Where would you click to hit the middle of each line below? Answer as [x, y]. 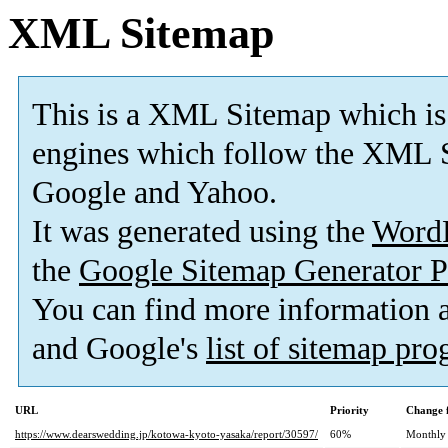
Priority [349, 410]
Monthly [426, 434]
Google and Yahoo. [154, 193]
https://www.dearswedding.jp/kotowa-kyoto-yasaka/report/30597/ [166, 434]
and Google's [119, 349]
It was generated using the [202, 232]
